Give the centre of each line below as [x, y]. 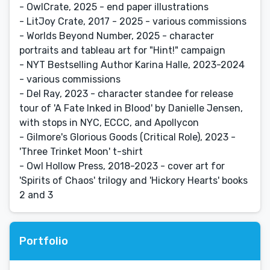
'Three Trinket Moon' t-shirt [81, 152]
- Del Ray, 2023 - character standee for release [126, 94]
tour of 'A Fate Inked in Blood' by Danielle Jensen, [131, 108]
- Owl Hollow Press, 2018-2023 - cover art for [122, 166]
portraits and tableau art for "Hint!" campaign [122, 50]
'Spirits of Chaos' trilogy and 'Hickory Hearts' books [133, 181]
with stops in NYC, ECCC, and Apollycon [109, 123]
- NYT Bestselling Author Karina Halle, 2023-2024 [132, 65]
